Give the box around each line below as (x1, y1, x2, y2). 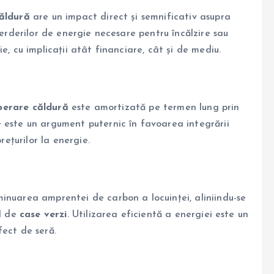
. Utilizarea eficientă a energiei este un (67, 210, 249, 220)
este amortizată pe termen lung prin (68, 103, 240, 113)
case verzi (19, 210, 67, 220)
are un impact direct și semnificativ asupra (29, 12, 231, 23)
